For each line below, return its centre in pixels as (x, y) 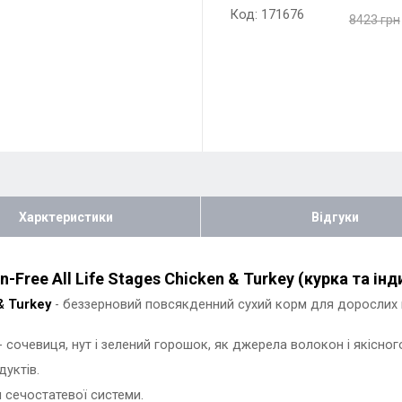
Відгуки (335, 218)
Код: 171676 (267, 14)
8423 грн (374, 19)
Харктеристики (66, 218)
